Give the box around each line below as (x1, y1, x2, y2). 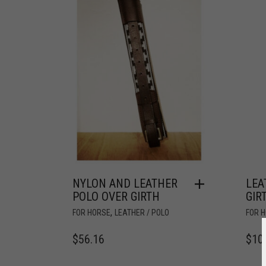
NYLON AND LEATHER (72, 176, 178, 191)
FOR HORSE (72, 207, 110, 217)
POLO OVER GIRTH (72, 189, 160, 204)
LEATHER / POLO (115, 207, 169, 217)
